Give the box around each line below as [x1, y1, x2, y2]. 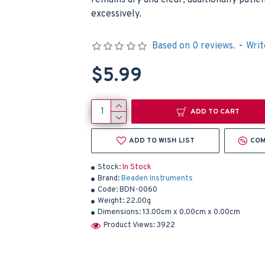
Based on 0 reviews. [151, 40, 235, 52]
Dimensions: [98, 208, 141, 217]
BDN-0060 [119, 185, 157, 195]
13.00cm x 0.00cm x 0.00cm [143, 208, 240, 217]
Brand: [98, 174, 119, 183]
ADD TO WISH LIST [128, 136, 195, 146]
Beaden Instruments [121, 174, 193, 183]
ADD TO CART [190, 106, 240, 117]
